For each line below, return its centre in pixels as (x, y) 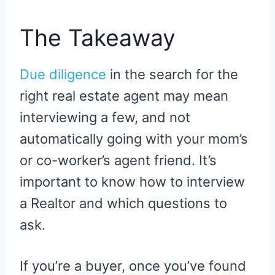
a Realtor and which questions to (123, 203)
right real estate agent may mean (124, 96)
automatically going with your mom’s (134, 139)
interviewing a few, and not (105, 118)
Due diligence (63, 75)
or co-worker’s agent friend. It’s (118, 161)
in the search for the (172, 75)
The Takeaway (98, 37)
